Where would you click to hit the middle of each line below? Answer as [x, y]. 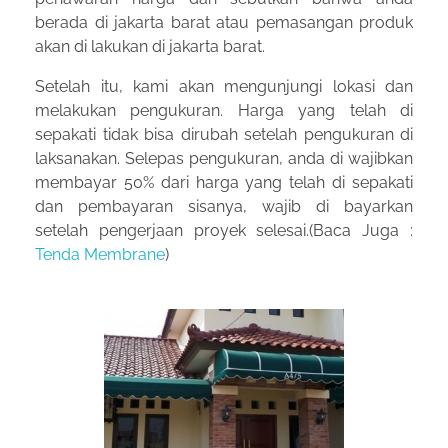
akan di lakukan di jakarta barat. [150, 47]
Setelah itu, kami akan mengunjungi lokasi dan [224, 87]
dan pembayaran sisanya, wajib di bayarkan [224, 207]
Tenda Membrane [100, 255]
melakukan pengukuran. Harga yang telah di [224, 111]
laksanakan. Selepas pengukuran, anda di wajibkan [224, 159]
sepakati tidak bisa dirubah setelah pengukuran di [224, 135]
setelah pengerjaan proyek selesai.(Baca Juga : [224, 231]
